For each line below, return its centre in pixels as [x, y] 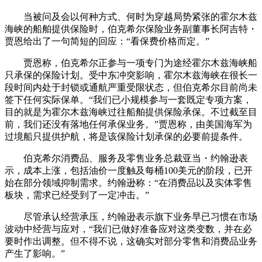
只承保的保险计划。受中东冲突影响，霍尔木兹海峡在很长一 [131, 75]
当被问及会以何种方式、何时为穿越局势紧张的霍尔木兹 [131, 16]
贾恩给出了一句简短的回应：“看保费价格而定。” [107, 41]
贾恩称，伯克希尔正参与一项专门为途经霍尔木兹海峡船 [131, 63]
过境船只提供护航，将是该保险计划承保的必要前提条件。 [126, 136]
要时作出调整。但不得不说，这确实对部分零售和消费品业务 [131, 241]
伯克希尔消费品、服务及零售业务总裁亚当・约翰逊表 [126, 158]
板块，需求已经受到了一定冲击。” [77, 195]
